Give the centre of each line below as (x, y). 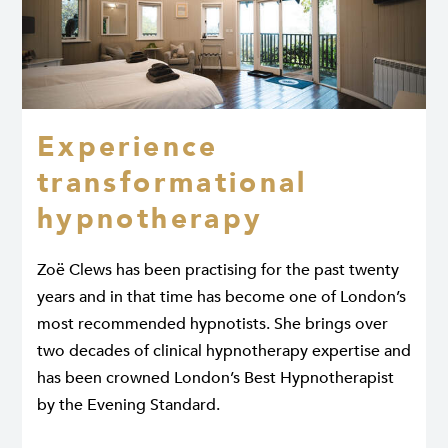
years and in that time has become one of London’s (221, 297)
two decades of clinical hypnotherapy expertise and (224, 351)
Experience (128, 147)
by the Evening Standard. (128, 405)
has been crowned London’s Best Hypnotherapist (215, 378)
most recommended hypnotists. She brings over (212, 324)
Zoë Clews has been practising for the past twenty (218, 270)
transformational (172, 183)
